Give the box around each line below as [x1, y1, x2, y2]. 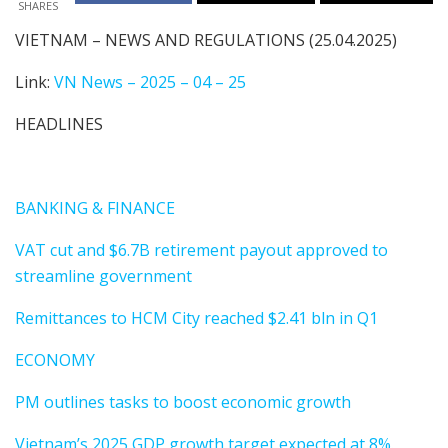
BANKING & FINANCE [15, 196, 175, 219]
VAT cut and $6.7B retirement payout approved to [15, 238, 388, 261]
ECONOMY [15, 348, 95, 371]
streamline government [15, 264, 192, 287]
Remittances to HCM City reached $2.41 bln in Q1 [15, 306, 378, 329]
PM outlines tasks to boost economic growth [15, 390, 351, 413]
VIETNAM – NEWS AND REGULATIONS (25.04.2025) [15, 28, 397, 51]
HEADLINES [15, 112, 103, 135]
